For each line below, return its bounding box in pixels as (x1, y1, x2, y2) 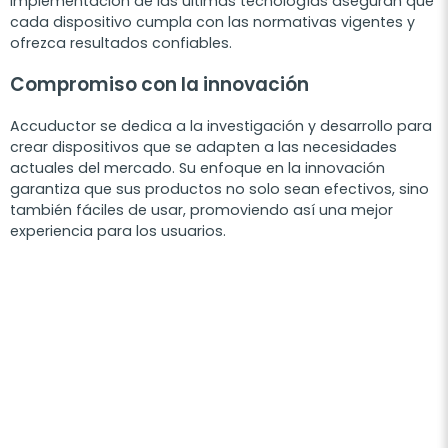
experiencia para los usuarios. (10, 221, 226, 242)
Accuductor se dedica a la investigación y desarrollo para (10, 116, 432, 137)
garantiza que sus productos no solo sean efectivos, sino (10, 179, 429, 200)
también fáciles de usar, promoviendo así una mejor (10, 200, 393, 221)
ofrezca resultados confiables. (10, 33, 232, 54)
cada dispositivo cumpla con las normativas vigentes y (10, 12, 415, 33)
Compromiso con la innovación (10, 71, 309, 99)
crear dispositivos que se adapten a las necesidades (10, 137, 397, 158)
